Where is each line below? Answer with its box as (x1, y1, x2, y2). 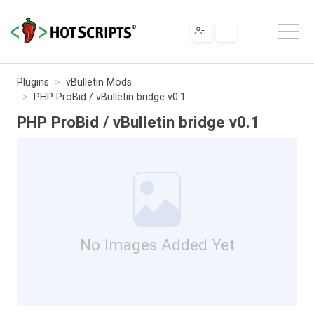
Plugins (17, 76, 49, 88)
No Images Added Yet (79, 235, 235, 254)
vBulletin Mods (66, 76, 132, 88)
